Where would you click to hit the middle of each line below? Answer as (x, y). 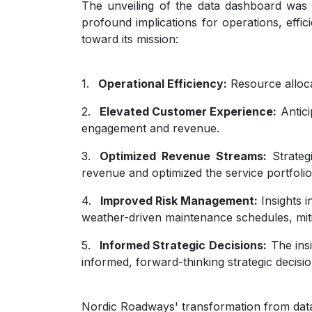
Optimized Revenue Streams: (186, 156)
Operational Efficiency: (162, 83)
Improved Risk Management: (179, 200)
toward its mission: (130, 39)
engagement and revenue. (150, 128)
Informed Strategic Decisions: (183, 245)
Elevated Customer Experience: (188, 111)
